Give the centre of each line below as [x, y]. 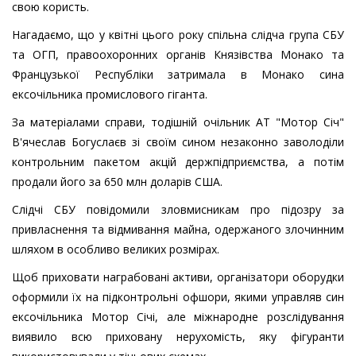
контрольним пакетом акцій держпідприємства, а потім [178, 162]
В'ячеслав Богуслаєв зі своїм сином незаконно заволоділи [178, 142]
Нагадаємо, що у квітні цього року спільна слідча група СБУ [178, 35]
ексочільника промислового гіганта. [110, 95]
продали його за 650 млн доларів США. [117, 182]
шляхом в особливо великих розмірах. [116, 250]
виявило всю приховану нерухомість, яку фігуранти [178, 337]
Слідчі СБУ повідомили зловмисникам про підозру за [178, 210]
